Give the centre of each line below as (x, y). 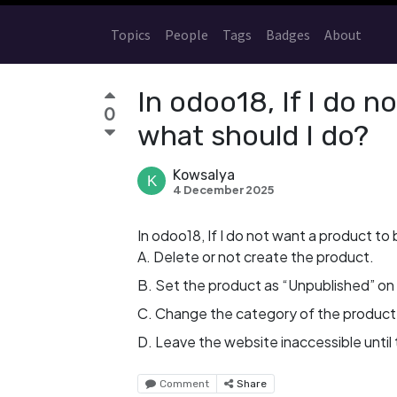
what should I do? (253, 136)
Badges (288, 35)
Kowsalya (204, 175)
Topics (131, 35)
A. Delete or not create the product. (256, 257)
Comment (184, 384)
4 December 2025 (224, 190)
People (187, 35)
